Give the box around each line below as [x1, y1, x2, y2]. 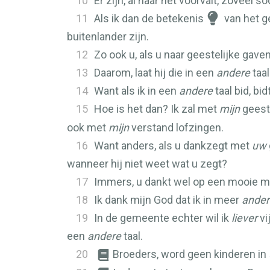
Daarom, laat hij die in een [94, 66, 216, 79]
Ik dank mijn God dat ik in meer [94, 193, 242, 206]
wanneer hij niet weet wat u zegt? [67, 157, 227, 170]
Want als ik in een [94, 84, 179, 97]
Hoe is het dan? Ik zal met [94, 102, 219, 115]
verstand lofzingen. [129, 121, 224, 134]
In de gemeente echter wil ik [94, 212, 231, 224]
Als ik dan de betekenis [94, 12, 204, 25]
